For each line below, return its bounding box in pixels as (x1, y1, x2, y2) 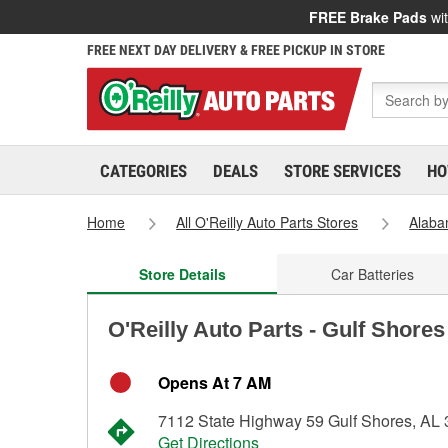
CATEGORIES (100, 161, 187, 181)
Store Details (138, 264, 226, 284)
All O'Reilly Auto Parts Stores (176, 212, 359, 232)
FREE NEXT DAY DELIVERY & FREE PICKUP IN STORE (87, 42, 385, 58)
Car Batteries (330, 264, 414, 284)
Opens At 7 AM (158, 371, 271, 394)
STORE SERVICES (284, 161, 401, 181)
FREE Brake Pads (309, 7, 427, 27)
